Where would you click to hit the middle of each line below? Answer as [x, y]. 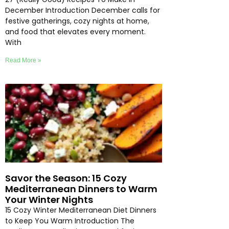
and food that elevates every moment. [75, 32]
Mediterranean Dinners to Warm [81, 189]
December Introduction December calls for [83, 10]
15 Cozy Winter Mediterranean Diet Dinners [81, 210]
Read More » [23, 61]
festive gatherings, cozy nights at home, [77, 21]
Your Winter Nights [49, 199]
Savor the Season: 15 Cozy [66, 178]
